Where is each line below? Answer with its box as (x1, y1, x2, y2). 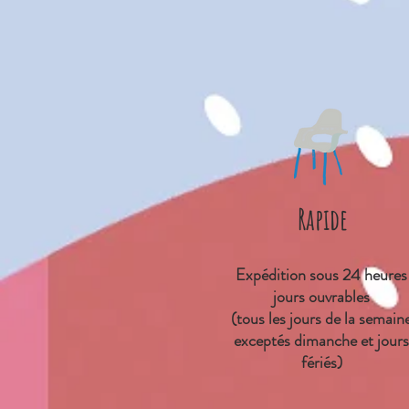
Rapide (297, 199, 348, 237)
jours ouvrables (273, 284, 370, 309)
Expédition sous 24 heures (236, 262, 407, 287)
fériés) (300, 350, 342, 374)
